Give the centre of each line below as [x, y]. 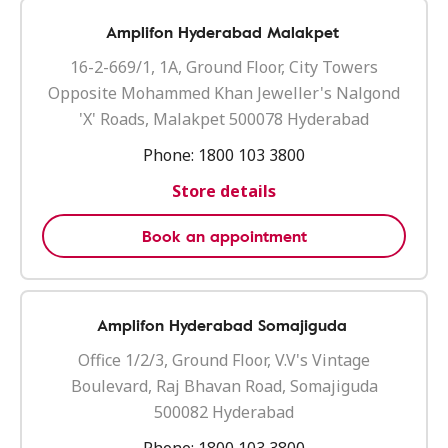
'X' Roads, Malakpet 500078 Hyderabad [224, 119]
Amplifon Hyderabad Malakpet [222, 32]
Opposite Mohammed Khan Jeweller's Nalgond [224, 93]
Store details [224, 191]
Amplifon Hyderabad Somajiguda [222, 325]
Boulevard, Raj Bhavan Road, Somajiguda [224, 386]
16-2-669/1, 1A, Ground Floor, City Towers [224, 67]
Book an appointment [224, 236]
